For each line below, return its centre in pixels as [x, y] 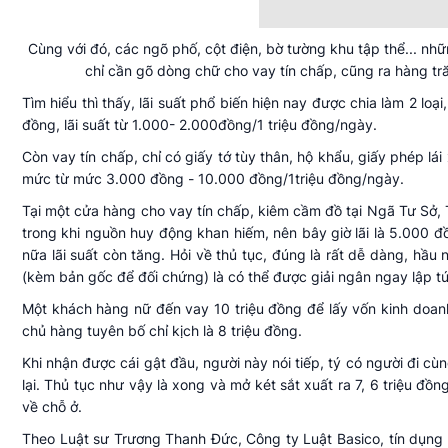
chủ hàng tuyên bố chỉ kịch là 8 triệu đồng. [162, 331]
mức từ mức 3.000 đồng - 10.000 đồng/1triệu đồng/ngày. [213, 179]
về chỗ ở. [52, 407]
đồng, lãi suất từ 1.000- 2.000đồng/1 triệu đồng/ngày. [199, 125]
